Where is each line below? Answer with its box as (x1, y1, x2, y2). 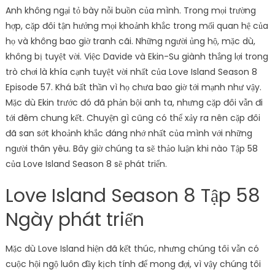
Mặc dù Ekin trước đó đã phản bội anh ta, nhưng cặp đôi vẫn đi (5, 96, 263, 109)
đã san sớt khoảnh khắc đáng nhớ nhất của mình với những (5, 126, 252, 139)
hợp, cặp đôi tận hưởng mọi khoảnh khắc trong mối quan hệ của (5, 19, 268, 32)
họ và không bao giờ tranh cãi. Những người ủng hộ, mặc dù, (5, 34, 255, 47)
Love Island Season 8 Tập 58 (5, 182, 260, 209)
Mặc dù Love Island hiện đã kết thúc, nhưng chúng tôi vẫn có (5, 242, 259, 255)
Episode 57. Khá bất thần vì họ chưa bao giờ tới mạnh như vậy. (5, 80, 261, 93)
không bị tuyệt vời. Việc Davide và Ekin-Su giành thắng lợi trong (5, 50, 268, 63)
